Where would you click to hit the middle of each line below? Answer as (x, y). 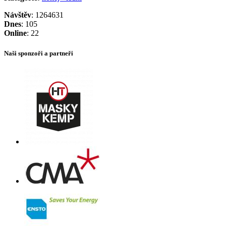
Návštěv (18, 15)
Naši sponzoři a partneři (39, 53)
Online (15, 33)
